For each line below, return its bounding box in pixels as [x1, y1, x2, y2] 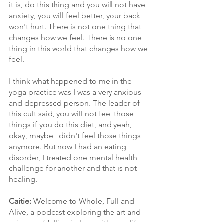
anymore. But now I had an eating [9, 142, 128, 151]
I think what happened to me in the [9, 76, 134, 86]
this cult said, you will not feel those [9, 109, 136, 118]
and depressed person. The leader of [9, 98, 142, 108]
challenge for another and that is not [9, 164, 139, 173]
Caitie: [9, 196, 33, 206]
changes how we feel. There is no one [9, 33, 144, 42]
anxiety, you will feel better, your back [9, 11, 142, 20]
